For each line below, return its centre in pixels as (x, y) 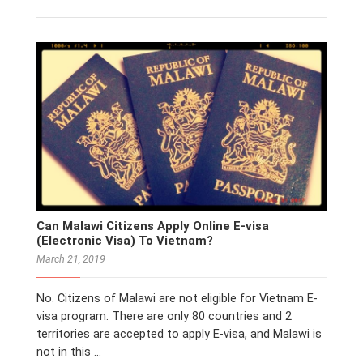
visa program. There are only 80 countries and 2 (164, 316)
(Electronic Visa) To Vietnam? (125, 241)
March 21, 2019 (71, 259)
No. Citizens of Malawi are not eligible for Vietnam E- (177, 298)
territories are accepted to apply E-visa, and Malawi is (179, 334)
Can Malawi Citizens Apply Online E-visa (153, 226)
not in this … (69, 352)
